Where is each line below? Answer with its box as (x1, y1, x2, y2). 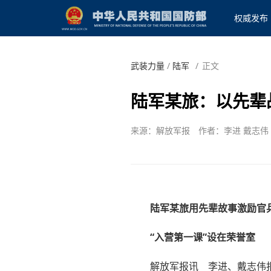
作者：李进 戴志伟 (198, 124, 269, 136)
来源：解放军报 (130, 124, 190, 136)
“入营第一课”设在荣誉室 (149, 230, 255, 244)
